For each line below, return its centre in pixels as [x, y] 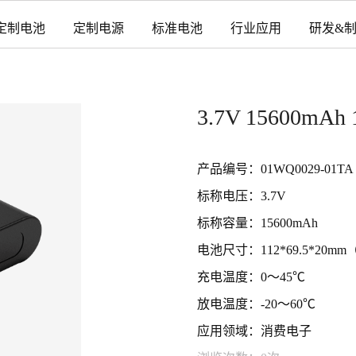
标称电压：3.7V [241, 196]
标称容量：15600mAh [257, 223]
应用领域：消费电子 [254, 331]
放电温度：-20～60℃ [256, 304]
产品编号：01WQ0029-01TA [275, 169]
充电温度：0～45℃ [251, 277]
